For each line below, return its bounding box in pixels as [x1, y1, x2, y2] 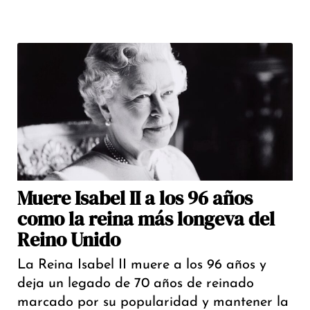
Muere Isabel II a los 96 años [17, 185, 253, 212]
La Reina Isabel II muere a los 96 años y [17, 258, 266, 273]
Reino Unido [17, 226, 120, 253]
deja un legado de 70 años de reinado [17, 277, 254, 291]
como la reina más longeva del [17, 206, 275, 232]
